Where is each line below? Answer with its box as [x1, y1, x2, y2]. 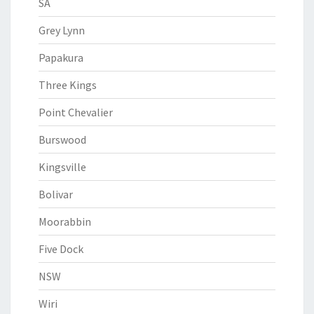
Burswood [39, 132, 86, 146]
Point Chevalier [39, 105, 113, 119]
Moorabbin [39, 214, 91, 228]
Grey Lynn [39, 23, 85, 37]
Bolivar [39, 187, 73, 201]
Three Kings [39, 78, 97, 92]
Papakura [39, 50, 83, 64]
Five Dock [39, 242, 83, 256]
